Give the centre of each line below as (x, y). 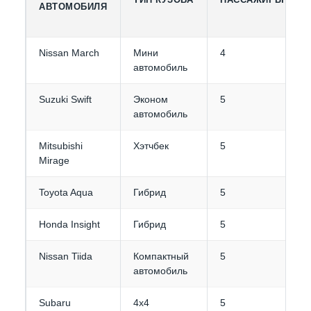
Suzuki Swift (65, 99)
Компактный (161, 256)
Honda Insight (69, 224)
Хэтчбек (151, 145)
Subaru (55, 302)
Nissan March (69, 52)
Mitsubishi (61, 145)
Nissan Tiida (66, 256)
